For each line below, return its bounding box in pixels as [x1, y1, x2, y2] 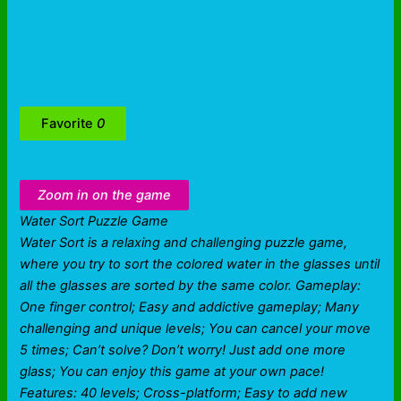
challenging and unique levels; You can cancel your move [20, 320, 371, 337]
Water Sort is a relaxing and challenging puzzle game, [20, 234, 348, 251]
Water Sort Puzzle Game [20, 212, 169, 229]
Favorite [41, 115, 98, 132]
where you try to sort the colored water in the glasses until [20, 255, 380, 272]
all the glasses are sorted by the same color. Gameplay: [20, 277, 362, 294]
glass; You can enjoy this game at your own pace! [20, 363, 325, 380]
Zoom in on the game [38, 186, 172, 203]
